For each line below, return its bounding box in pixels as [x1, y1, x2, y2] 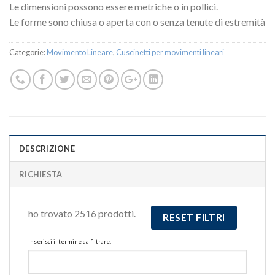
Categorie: [9, 47, 47, 58]
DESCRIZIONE [19, 144, 75, 154]
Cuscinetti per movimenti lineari [116, 47, 224, 58]
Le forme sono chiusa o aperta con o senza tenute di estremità [9, 16, 265, 28]
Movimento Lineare [47, 47, 113, 58]
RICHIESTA [19, 169, 63, 180]
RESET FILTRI [163, 212, 225, 223]
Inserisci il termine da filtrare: [28, 238, 111, 245]
